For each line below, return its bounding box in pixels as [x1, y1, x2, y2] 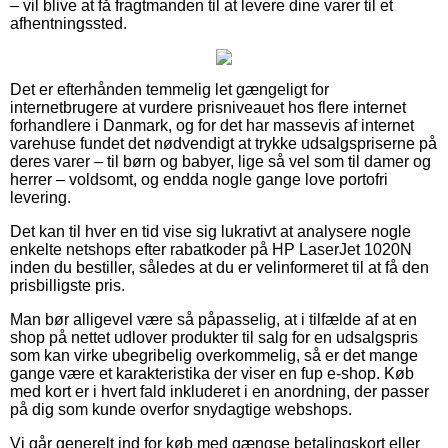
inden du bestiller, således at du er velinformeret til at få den [10, 258, 429, 276]
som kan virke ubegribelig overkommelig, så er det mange [10, 346, 418, 364]
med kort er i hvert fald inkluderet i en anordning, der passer [10, 382, 429, 400]
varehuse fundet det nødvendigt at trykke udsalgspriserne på [10, 134, 437, 152]
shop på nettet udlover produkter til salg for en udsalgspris [10, 328, 418, 346]
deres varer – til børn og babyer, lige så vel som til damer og [10, 152, 431, 170]
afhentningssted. [10, 14, 127, 32]
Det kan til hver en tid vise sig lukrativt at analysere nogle [10, 222, 411, 240]
